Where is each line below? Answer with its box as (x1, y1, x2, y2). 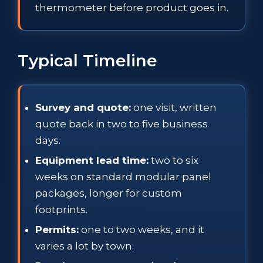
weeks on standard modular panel (35, 170, 211, 183)
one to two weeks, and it (79, 223, 204, 235)
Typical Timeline (18, 50, 157, 70)
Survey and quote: (35, 101, 131, 113)
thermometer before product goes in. (35, 1, 228, 14)
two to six (149, 154, 198, 166)
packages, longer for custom (35, 187, 182, 199)
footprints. (35, 203, 87, 215)
